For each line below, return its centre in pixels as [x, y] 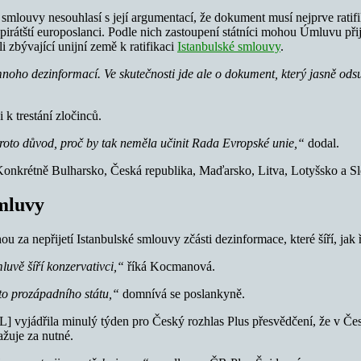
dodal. [322, 143]
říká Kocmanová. [171, 266]
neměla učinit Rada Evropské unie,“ [212, 143]
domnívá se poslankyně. [182, 293]
